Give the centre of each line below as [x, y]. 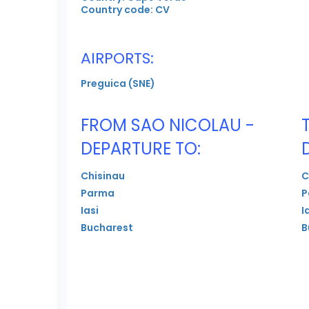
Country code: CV [125, 9]
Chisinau [103, 176]
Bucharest [107, 227]
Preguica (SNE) [118, 83]
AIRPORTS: [117, 58]
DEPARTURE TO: [141, 148]
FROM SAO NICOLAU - [168, 125]
